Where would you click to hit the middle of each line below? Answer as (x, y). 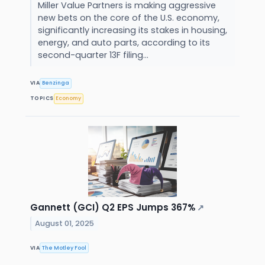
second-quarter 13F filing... (94, 55)
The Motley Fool (64, 248)
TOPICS (42, 98)
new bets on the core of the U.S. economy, (128, 17)
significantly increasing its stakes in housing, (132, 30)
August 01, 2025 (65, 223)
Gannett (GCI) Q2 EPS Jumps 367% (113, 207)
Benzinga (56, 83)
